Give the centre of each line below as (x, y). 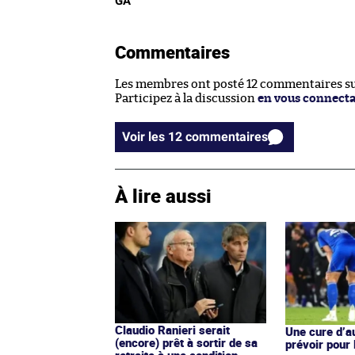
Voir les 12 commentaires (227, 137)
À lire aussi (163, 196)
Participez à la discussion (186, 99)
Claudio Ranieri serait (172, 329)
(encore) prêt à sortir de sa (186, 342)
